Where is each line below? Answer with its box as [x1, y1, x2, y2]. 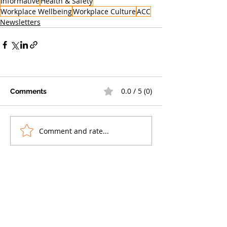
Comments [10, 87, 47, 96]
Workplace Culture [73, 7, 136, 17]
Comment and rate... [39, 126, 109, 136]
